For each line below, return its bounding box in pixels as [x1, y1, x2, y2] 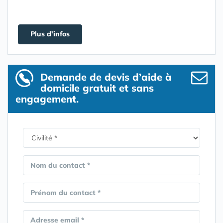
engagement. [15, 93, 79, 105]
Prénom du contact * [30, 188, 101, 197]
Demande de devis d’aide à [40, 71, 172, 83]
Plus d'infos [30, 29, 70, 38]
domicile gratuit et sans [40, 82, 154, 94]
